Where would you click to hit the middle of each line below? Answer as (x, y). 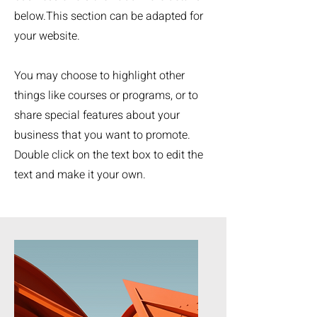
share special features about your (97, 115)
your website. (47, 36)
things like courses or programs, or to (106, 96)
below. (30, 16)
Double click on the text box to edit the (109, 155)
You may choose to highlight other (99, 76)
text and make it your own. (81, 175)
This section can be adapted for (125, 16)
